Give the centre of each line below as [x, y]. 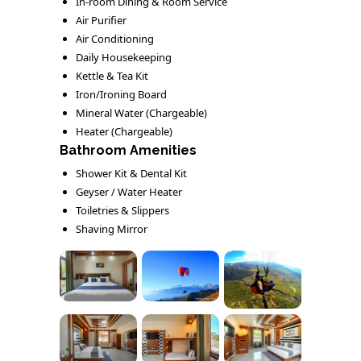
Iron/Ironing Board [121, 94]
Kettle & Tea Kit [112, 75]
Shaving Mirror [112, 228]
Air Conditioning [115, 38]
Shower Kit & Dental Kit [131, 173]
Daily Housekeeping [124, 57]
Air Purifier [101, 20]
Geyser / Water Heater [129, 191]
